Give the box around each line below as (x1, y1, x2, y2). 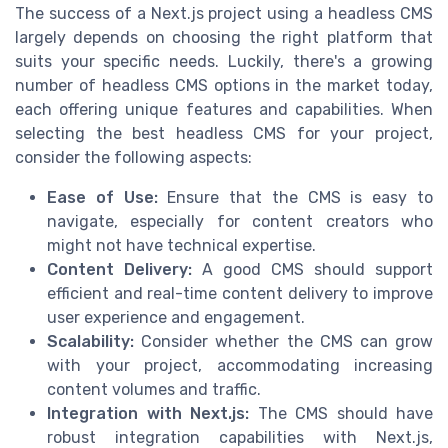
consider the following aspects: (15, 147, 252, 167)
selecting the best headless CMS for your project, (15, 123, 433, 143)
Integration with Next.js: (47, 403, 249, 423)
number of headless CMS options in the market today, (15, 75, 433, 95)
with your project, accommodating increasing (47, 355, 433, 375)
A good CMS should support (192, 259, 433, 279)
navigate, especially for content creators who (47, 211, 433, 231)
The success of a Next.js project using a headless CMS (15, 3, 433, 23)
